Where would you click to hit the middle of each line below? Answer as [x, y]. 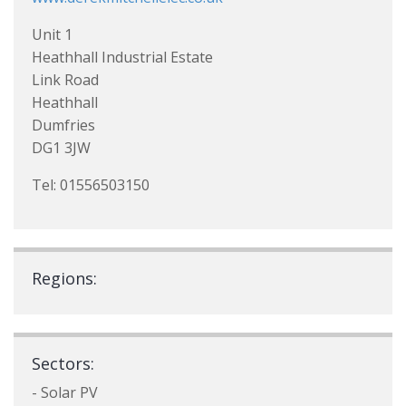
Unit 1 [52, 34]
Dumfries [63, 125]
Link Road [65, 80]
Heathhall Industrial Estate [122, 57]
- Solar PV [65, 392]
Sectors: [63, 363]
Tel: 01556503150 [91, 185]
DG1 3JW [61, 148]
